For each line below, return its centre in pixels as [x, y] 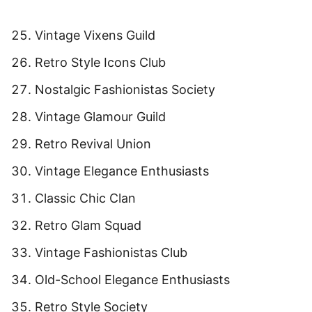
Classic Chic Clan [85, 198]
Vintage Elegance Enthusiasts [122, 171]
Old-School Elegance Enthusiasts [132, 280]
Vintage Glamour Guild [100, 117]
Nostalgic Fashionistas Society [125, 89]
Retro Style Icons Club [100, 62]
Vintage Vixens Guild [95, 35]
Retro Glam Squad [88, 225]
